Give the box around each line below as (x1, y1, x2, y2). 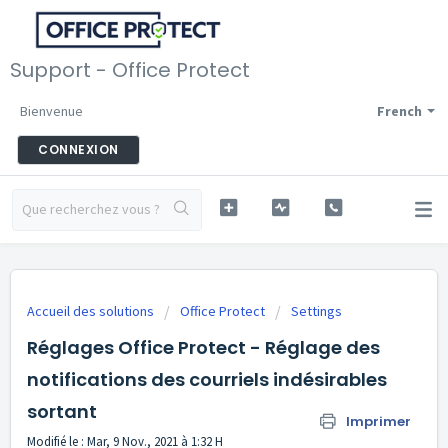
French (377, 102, 422, 120)
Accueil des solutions (27, 302, 157, 320)
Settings (291, 302, 342, 320)
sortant (27, 399, 97, 424)
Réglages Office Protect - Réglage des (27, 335, 380, 360)
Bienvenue (20, 102, 83, 120)
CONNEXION (38, 141, 119, 158)
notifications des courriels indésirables (27, 367, 387, 392)
